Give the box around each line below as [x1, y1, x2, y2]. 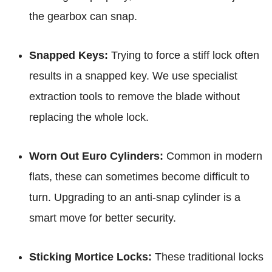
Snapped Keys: [29, 49, 108, 62]
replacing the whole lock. [29, 111, 149, 124]
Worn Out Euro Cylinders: [29, 150, 163, 163]
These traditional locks [152, 251, 263, 263]
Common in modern [163, 150, 262, 163]
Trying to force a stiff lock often [108, 49, 259, 62]
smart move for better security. [29, 212, 176, 225]
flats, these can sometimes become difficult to [29, 171, 250, 183]
